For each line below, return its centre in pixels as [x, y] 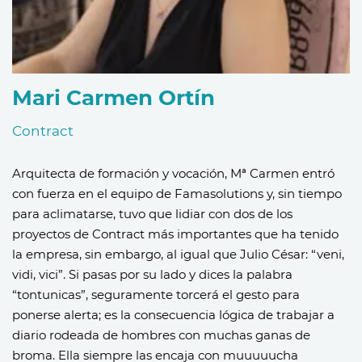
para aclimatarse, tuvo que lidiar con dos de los [152, 213]
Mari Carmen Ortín [114, 97]
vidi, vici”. [40, 274]
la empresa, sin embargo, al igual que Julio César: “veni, [178, 254]
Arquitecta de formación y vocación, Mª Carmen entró [173, 173]
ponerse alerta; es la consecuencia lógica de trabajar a [173, 314]
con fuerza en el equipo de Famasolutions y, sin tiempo [177, 193]
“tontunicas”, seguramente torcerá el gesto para [156, 294]
